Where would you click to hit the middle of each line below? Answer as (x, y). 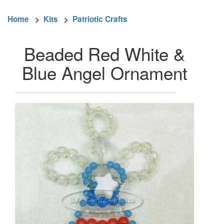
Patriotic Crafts (100, 19)
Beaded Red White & (104, 53)
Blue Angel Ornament (104, 72)
